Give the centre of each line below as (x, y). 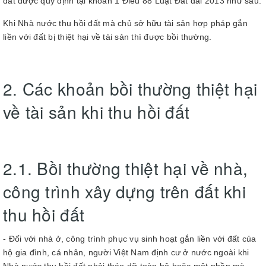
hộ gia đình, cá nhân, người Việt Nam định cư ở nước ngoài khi (126, 252)
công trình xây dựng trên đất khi (124, 191)
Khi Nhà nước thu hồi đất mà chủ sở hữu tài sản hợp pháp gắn (125, 23)
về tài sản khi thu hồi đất (96, 112)
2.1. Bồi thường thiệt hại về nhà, (126, 168)
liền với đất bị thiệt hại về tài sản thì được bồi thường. (107, 37)
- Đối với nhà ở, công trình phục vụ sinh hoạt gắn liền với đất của (130, 239)
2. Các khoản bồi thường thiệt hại (130, 88)
